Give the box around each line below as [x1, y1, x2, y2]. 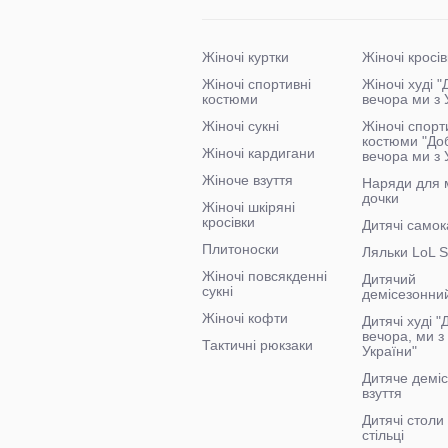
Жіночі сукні [202, 117, 279, 134]
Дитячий [361, 270, 416, 287]
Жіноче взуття [202, 171, 293, 188]
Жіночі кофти [202, 309, 288, 326]
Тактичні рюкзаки [202, 336, 313, 353]
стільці [361, 426, 404, 443]
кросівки [202, 213, 255, 230]
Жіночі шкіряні [202, 198, 295, 215]
